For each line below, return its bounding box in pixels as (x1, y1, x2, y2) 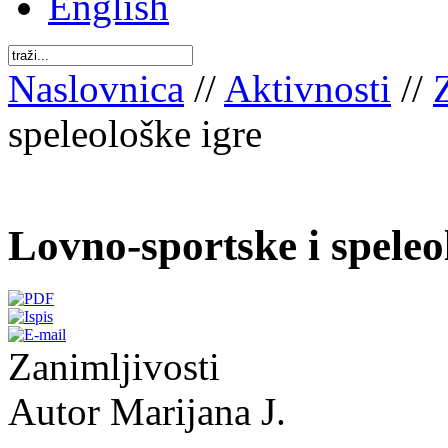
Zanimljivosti (8, 344, 220, 388)
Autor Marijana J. (8, 389, 286, 433)
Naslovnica (8, 67, 184, 110)
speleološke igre (8, 112, 262, 155)
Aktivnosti (224, 67, 391, 110)
